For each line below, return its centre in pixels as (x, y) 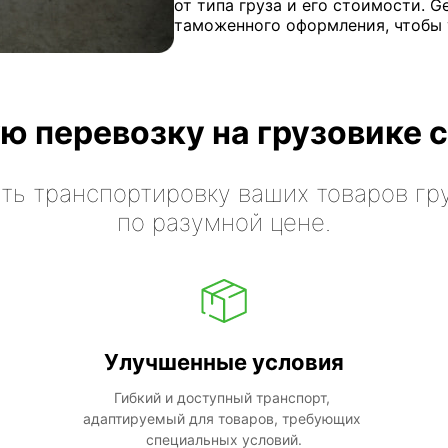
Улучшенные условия (224, 361)
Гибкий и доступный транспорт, (222, 397)
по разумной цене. (224, 222)
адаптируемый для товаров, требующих (222, 418)
